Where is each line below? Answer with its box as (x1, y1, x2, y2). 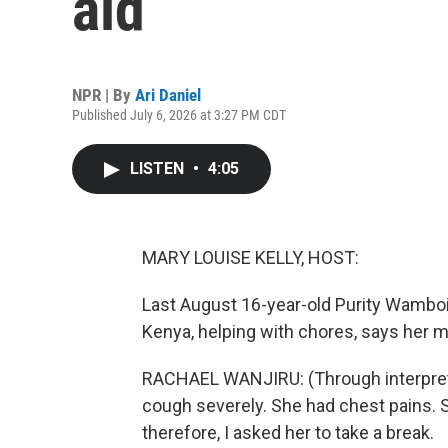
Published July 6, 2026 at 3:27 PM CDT (72, 107, 286, 123)
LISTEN (130, 159, 188, 178)
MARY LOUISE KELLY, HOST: (142, 247, 359, 268)
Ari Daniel (135, 85, 201, 105)
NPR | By (72, 85, 135, 105)
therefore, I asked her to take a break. (142, 422, 434, 443)
